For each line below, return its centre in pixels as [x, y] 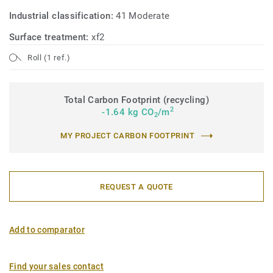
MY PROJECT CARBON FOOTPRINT [128, 136]
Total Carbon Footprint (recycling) [136, 100]
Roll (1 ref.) [49, 57]
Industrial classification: [63, 16]
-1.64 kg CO [126, 112]
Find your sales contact [57, 266]
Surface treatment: [51, 37]
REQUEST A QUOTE [136, 186]
